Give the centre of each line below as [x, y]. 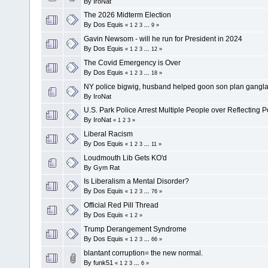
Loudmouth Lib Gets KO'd [125, 158]
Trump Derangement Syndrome [135, 229]
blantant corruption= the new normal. [143, 253]
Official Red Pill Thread [121, 205]
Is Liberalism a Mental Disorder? [136, 181]
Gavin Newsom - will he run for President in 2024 [163, 39]
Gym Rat [106, 167]
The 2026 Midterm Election [127, 15]
